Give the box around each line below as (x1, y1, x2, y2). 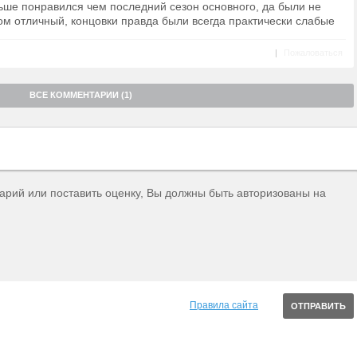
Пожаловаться (284, 48, 343, 57)
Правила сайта (190, 300, 258, 311)
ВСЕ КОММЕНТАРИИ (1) (29, 90, 132, 100)
